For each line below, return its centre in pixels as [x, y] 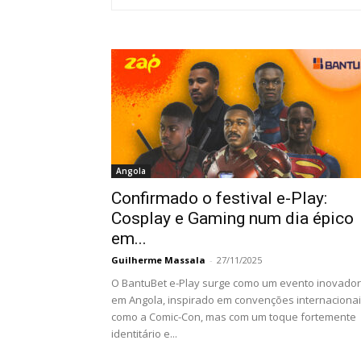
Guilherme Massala [158, 260]
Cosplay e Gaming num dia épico [232, 218]
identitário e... [144, 334]
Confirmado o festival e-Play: [219, 198]
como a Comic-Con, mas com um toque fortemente [234, 317]
